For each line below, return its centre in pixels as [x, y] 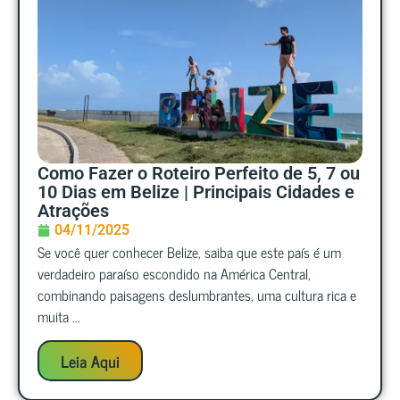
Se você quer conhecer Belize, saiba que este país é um [189, 252]
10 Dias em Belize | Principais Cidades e [196, 192]
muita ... [59, 317]
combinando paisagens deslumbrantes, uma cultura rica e [197, 295]
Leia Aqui [90, 360]
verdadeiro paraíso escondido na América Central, [174, 274]
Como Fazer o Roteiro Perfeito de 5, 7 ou [199, 174]
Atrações [73, 211]
